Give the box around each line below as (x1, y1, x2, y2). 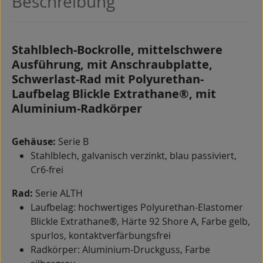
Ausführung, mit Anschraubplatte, (12, 56, 213, 73)
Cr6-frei (31, 163, 63, 177)
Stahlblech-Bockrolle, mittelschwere (12, 42, 222, 58)
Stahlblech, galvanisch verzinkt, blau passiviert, (31, 149, 237, 163)
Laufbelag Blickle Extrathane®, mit (12, 86, 216, 102)
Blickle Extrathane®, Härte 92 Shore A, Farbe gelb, (31, 215, 250, 228)
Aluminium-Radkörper (12, 100, 142, 117)
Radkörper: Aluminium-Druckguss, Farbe (31, 243, 210, 257)
